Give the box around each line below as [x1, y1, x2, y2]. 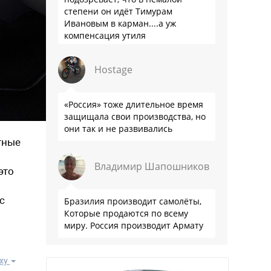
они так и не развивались [64, 123, 172, 134]
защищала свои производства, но [64, 111, 206, 122]
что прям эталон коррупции [64, 54, 182, 65]
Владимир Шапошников [94, 160, 209, 173]
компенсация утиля [64, 30, 146, 41]
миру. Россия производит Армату [64, 220, 203, 231]
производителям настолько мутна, [64, 42, 208, 53]
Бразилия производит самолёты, [64, 195, 201, 207]
